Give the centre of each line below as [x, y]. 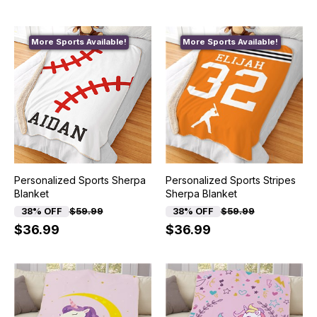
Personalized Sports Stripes [230, 180]
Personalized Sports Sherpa [80, 180]
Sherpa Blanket [201, 194]
